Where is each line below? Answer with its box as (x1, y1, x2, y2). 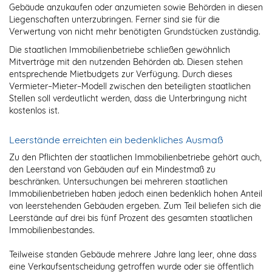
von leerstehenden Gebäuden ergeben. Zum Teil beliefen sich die (9, 200, 261, 212)
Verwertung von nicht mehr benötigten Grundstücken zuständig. (9, 26, 260, 38)
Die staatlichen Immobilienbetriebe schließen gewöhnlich (9, 44, 230, 56)
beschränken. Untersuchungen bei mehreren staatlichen (9, 176, 228, 188)
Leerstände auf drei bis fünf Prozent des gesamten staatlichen (9, 212, 253, 224)
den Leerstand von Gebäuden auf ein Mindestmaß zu (9, 164, 216, 175)
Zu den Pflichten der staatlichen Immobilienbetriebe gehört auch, (9, 152, 262, 163)
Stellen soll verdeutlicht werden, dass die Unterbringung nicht (9, 93, 247, 104)
